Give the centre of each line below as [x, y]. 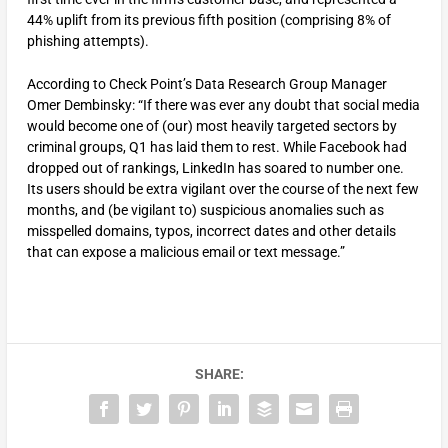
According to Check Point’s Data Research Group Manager [206, 84]
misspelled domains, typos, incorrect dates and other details [211, 231]
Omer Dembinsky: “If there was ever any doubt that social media [223, 105]
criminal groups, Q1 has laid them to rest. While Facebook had [216, 147]
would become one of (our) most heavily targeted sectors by [211, 126]
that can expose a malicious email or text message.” [185, 252]
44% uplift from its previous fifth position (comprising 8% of [208, 19]
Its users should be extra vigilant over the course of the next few [222, 189]
